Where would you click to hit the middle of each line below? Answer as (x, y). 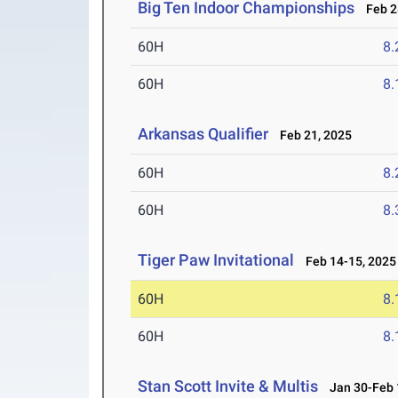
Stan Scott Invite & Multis (228, 386)
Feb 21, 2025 (312, 135)
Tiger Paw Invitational (216, 260)
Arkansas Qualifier (203, 134)
